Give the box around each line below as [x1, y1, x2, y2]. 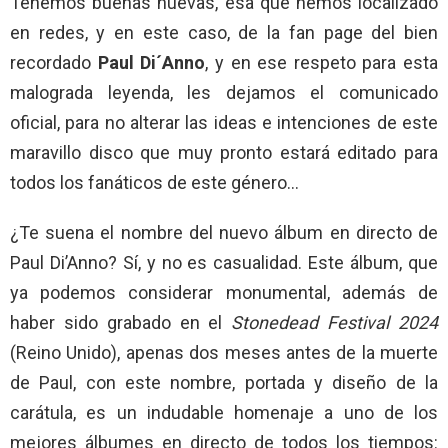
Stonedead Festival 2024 [231, 311, 439, 333]
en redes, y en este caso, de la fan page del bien [10, 21, 438, 43]
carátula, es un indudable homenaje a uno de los [10, 401, 438, 423]
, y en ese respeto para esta [205, 51, 438, 73]
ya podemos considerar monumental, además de [10, 281, 438, 303]
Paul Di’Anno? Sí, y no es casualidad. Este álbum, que [10, 251, 438, 273]
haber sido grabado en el [10, 311, 232, 333]
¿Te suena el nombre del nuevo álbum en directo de [10, 221, 438, 243]
